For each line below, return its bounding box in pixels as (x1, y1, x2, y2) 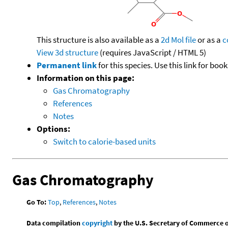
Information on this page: (37, 72, 134, 83)
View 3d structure (37, 46, 98, 58)
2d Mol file (161, 34, 196, 45)
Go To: (26, 197, 47, 207)
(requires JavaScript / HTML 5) (98, 46, 206, 58)
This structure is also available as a (37, 34, 161, 45)
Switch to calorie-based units (53, 135, 156, 147)
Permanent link (37, 59, 97, 71)
